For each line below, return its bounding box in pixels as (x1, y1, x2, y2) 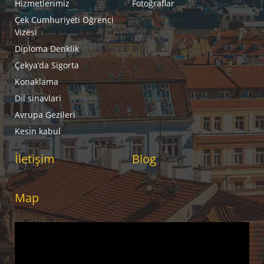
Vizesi (15, 26, 37, 38)
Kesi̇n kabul (15, 125, 61, 137)
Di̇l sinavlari (15, 92, 61, 104)
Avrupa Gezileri (15, 108, 75, 120)
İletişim (15, 150, 55, 167)
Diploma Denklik (15, 42, 79, 54)
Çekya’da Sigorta (15, 59, 79, 71)
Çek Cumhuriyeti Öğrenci (15, 14, 114, 25)
